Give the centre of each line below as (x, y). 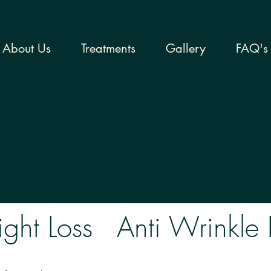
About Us (26, 48)
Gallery (186, 48)
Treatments (109, 48)
